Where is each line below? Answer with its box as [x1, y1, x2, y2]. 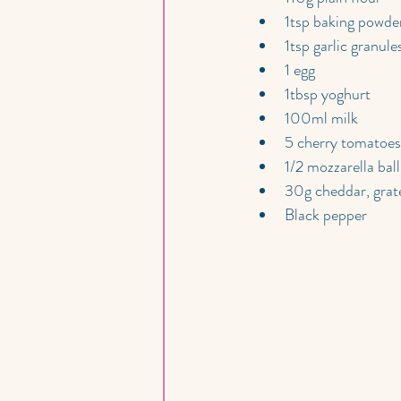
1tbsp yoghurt [285, 82, 371, 106]
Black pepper [285, 203, 367, 226]
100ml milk [285, 107, 358, 130]
